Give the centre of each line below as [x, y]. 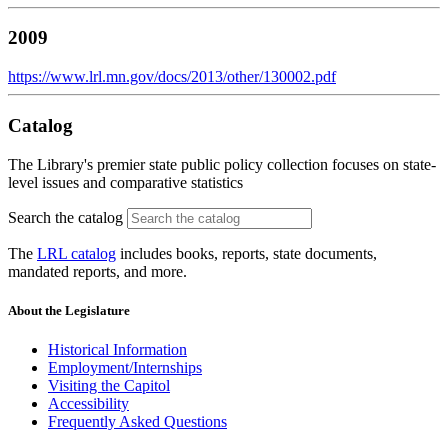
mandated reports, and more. [97, 271]
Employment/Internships [125, 367]
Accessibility [88, 403]
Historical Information [117, 349]
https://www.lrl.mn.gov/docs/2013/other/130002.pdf [172, 77]
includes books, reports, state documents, [246, 253]
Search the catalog [65, 217]
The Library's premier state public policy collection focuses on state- [222, 164]
